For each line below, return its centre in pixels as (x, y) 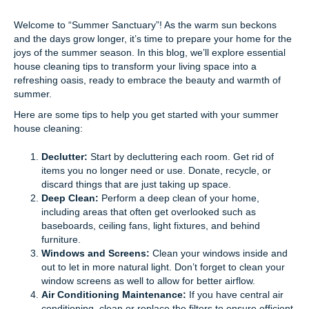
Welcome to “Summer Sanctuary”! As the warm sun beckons (145, 25)
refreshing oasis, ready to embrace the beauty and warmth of (147, 80)
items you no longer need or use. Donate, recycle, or (156, 171)
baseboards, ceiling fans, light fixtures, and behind (151, 226)
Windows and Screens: (96, 253)
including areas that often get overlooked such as (149, 212)
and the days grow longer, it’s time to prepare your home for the (153, 39)
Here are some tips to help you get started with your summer (146, 115)
